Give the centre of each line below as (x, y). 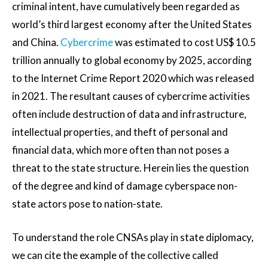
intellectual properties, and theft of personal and (120, 132)
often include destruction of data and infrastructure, (129, 114)
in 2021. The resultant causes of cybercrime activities (131, 96)
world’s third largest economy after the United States (132, 25)
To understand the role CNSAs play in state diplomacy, (133, 237)
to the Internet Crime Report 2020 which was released (133, 78)
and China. (36, 42)
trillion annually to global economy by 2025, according (132, 60)
